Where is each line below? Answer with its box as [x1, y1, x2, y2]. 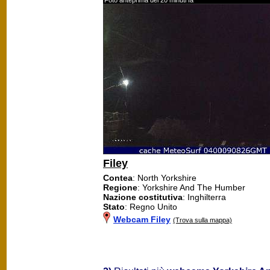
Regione [103, 182, 137, 192]
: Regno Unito [125, 201, 177, 212]
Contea [103, 172, 133, 183]
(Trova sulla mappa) [173, 216, 232, 224]
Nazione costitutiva [103, 192, 183, 202]
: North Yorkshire [133, 172, 196, 183]
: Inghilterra [183, 192, 226, 202]
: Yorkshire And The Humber [137, 182, 245, 192]
